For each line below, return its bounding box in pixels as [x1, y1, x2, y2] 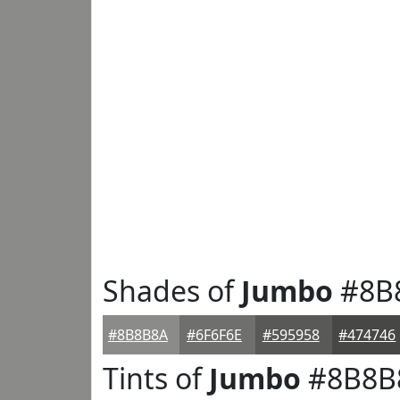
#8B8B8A [107, 325, 168, 345]
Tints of [103, 359, 209, 397]
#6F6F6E [187, 325, 243, 345]
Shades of [103, 271, 241, 310]
